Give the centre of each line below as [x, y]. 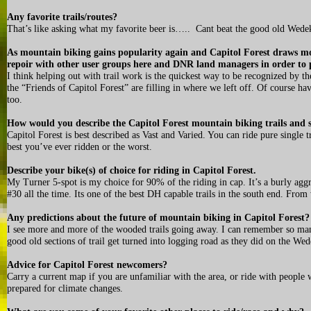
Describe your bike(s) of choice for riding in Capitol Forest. [132, 170]
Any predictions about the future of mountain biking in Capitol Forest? [158, 218]
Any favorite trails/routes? [62, 17]
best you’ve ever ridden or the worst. [79, 147]
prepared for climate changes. [65, 288]
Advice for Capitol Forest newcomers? [91, 265]
